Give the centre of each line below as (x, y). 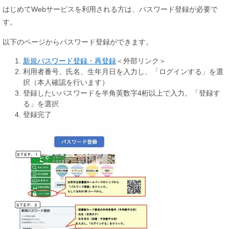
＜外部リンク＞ (141, 61)
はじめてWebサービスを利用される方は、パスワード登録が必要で (110, 9)
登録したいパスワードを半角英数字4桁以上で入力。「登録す (122, 93)
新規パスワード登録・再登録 (70, 61)
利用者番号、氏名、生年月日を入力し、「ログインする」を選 (123, 71)
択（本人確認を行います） (66, 82)
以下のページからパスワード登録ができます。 (78, 42)
